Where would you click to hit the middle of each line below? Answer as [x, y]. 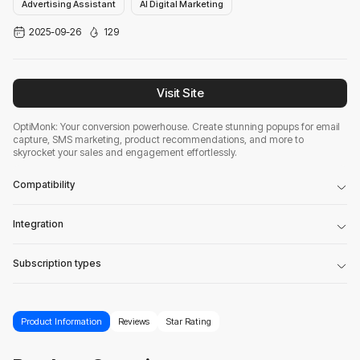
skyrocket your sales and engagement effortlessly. [125, 152]
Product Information [61, 321]
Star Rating [188, 321]
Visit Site [180, 92]
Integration [38, 223]
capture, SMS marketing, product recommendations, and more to [158, 139]
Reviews [134, 321]
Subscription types [57, 263]
